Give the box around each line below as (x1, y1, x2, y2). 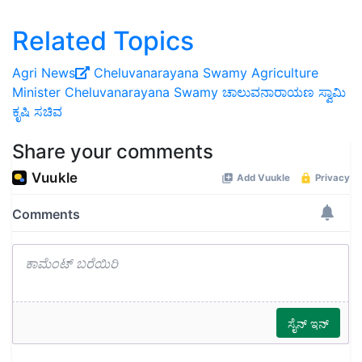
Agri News (12, 65, 75, 82)
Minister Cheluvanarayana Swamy (12, 84, 218, 101)
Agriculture (251, 65, 318, 82)
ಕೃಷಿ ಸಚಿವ (12, 103, 62, 120)
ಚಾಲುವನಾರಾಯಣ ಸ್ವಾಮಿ (222, 84, 346, 101)
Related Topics (12, 25, 194, 57)
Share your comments (12, 140, 213, 164)
